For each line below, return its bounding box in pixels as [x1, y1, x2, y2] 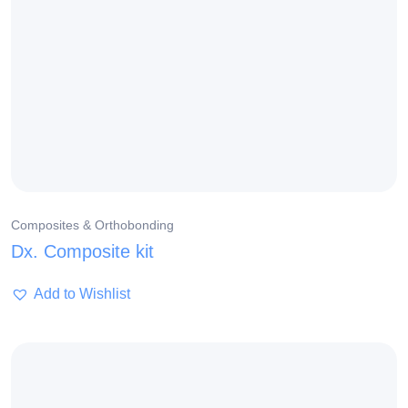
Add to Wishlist [34, 286, 130, 302]
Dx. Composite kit [11, 241, 154, 262]
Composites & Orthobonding [11, 218, 174, 233]
